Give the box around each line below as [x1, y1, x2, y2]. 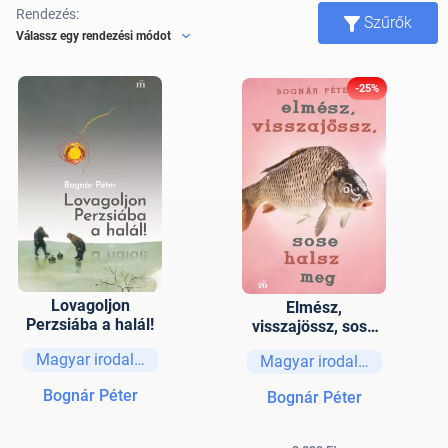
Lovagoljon [50, 296, 130, 315]
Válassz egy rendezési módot [16, 28, 171, 43]
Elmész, [286, 298, 342, 317]
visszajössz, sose [252, 317, 376, 336]
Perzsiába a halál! [26, 315, 154, 334]
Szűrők [364, 13, 412, 32]
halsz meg [277, 336, 351, 355]
